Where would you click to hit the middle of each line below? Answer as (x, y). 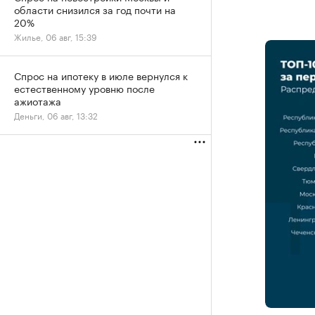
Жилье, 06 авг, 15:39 (56, 36)
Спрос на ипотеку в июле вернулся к (101, 75)
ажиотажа (38, 101)
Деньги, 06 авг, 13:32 (56, 115)
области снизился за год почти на (95, 9)
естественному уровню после (84, 88)
